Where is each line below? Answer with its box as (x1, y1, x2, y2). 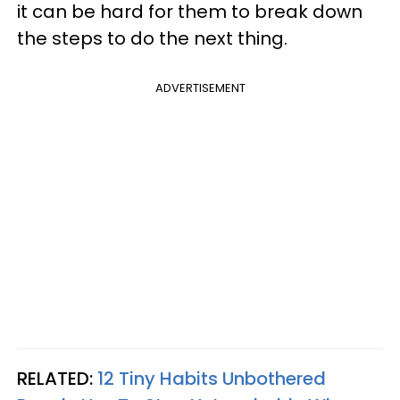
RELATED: (17, 366, 97, 391)
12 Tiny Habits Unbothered (97, 366, 326, 391)
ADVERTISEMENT (154, 79, 246, 96)
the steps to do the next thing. (17, 26, 287, 51)
